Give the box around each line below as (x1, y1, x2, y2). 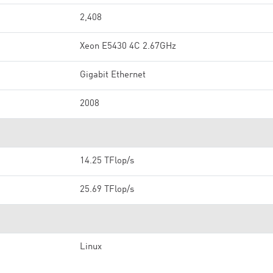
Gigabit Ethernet (80, 71, 146, 80)
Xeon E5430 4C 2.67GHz (80, 42, 176, 51)
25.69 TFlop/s (80, 185, 134, 194)
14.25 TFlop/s (80, 157, 134, 166)
